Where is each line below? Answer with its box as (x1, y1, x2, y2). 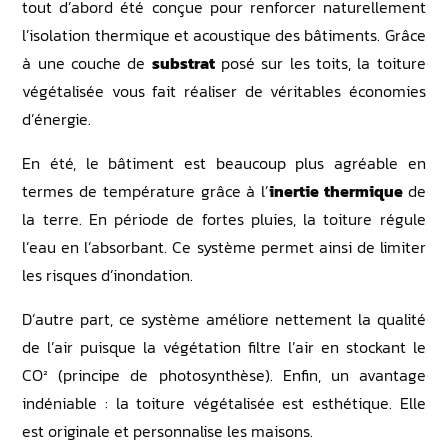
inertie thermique (269, 178, 408, 203)
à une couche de (22, 50, 152, 75)
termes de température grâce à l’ (22, 178, 270, 203)
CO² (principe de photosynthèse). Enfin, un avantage (22, 362, 426, 387)
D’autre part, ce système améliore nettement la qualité (22, 306, 426, 331)
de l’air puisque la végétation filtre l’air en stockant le (22, 334, 426, 359)
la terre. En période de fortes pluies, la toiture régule (22, 206, 426, 231)
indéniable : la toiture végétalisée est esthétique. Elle (22, 390, 426, 415)
